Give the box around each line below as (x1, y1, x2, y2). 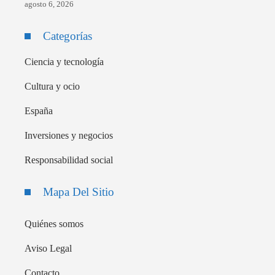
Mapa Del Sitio (43, 185, 114, 199)
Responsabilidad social (25, 155, 113, 166)
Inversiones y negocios (25, 130, 113, 141)
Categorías (43, 29, 92, 43)
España (25, 106, 53, 117)
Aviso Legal (25, 243, 72, 254)
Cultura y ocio (25, 81, 80, 92)
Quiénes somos (25, 219, 83, 230)
